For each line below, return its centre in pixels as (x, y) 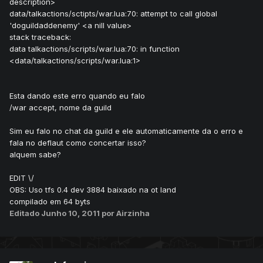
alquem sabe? (35, 155)
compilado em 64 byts (50, 202)
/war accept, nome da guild (60, 108)
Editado (25, 213)
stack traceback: (40, 37)
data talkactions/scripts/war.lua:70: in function (95, 49)
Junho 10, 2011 (71, 213)
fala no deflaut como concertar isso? (78, 143)
